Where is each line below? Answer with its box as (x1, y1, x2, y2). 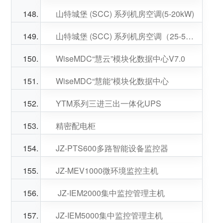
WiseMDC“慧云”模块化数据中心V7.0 (55, 53, 185, 64)
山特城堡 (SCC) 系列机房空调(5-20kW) (55, 8, 194, 19)
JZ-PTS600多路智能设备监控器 (55, 142, 168, 154)
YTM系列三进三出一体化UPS (55, 98, 161, 109)
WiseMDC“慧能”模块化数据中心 (55, 75, 169, 87)
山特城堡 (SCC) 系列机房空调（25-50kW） (185, 30, 194, 42)
